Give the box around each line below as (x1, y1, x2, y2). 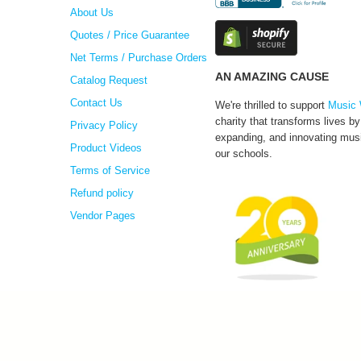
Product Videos (70, 142, 142, 155)
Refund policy (70, 187, 134, 200)
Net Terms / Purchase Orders (70, 52, 207, 64)
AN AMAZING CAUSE (215, 69, 329, 83)
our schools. (215, 147, 272, 160)
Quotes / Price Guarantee (70, 29, 189, 42)
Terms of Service (70, 164, 150, 177)
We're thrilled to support (215, 98, 328, 111)
